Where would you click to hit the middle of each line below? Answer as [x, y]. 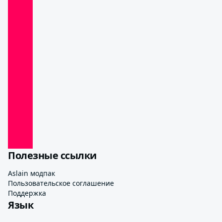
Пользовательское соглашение [61, 183]
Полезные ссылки [52, 155]
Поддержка [27, 193]
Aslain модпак [31, 173]
